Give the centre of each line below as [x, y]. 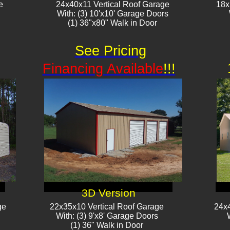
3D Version [108, 193]
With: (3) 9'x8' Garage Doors [107, 216]
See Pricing [110, 51]
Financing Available [103, 69]
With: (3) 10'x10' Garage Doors [112, 14]
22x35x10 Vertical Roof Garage [107, 207]
